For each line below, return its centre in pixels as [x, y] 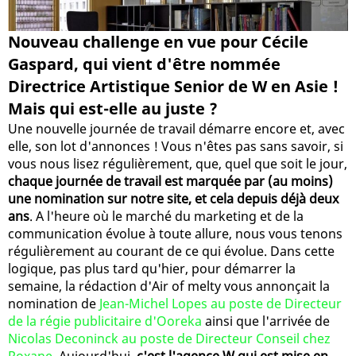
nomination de [54, 303]
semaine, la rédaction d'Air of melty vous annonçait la [169, 286]
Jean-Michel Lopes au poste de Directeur [221, 303]
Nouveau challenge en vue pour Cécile [158, 41]
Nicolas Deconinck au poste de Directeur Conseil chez [169, 338]
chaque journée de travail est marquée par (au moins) [170, 181]
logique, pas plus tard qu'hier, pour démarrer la [152, 268]
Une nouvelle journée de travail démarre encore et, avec [176, 128]
